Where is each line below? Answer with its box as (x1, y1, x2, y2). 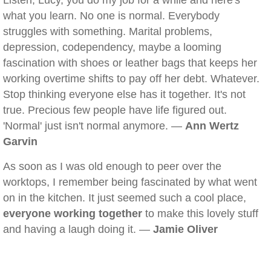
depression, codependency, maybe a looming (3, 41, 221, 53)
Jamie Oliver (153, 223, 218, 235)
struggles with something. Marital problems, (3, 25, 212, 38)
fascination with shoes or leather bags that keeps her (3, 57, 257, 69)
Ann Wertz (185, 120, 239, 132)
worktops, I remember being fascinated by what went (3, 176, 257, 188)
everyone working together (3, 207, 142, 220)
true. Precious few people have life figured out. (3, 104, 227, 116)
